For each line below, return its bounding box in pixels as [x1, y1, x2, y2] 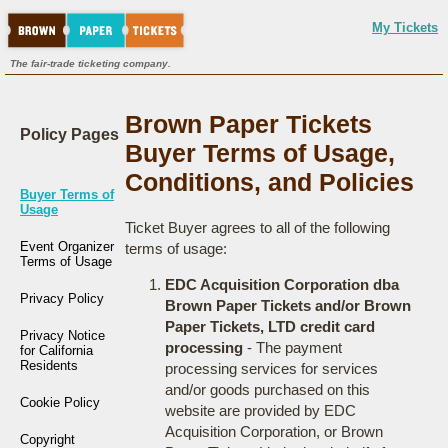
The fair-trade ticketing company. [10, 58, 171, 69]
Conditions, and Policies [124, 168, 414, 196]
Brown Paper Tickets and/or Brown [164, 297, 411, 314]
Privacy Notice [20, 328, 105, 343]
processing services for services [164, 360, 378, 377]
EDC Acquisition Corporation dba [164, 276, 399, 293]
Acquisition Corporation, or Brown [164, 423, 383, 440]
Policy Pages [20, 126, 119, 143]
